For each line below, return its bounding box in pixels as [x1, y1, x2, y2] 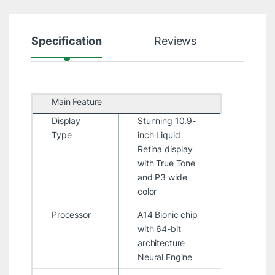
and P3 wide [137, 171, 187, 182]
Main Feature [51, 96, 103, 107]
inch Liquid [137, 129, 180, 140]
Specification [31, 34, 103, 47]
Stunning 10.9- [137, 115, 196, 126]
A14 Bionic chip [137, 209, 198, 220]
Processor [51, 209, 91, 220]
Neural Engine [137, 251, 193, 262]
